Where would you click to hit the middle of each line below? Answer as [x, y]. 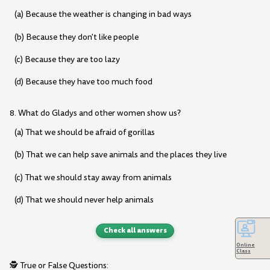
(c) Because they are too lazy [67, 59]
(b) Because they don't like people [76, 37]
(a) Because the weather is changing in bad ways [103, 14]
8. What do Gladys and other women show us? [95, 113]
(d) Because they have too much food [83, 82]
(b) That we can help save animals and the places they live [120, 155]
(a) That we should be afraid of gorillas [84, 133]
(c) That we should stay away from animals [93, 177]
